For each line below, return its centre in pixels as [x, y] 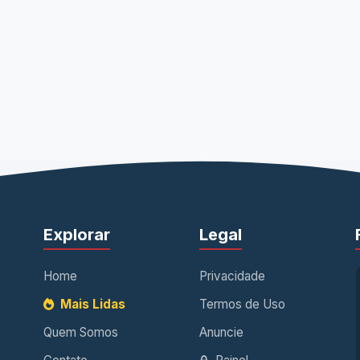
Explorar [77, 235]
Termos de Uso [242, 305]
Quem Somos [81, 333]
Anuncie [221, 333]
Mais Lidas [91, 305]
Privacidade [232, 276]
